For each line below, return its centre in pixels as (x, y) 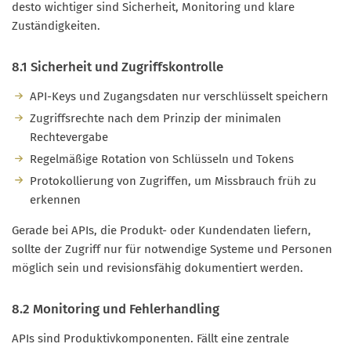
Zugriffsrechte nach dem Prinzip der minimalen (155, 119)
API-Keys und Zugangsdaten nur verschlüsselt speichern (179, 97)
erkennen (55, 199)
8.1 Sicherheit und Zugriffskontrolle (118, 67)
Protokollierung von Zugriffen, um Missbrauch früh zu (173, 181)
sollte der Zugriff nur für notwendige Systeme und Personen (172, 249)
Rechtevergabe (69, 138)
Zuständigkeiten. (56, 26)
